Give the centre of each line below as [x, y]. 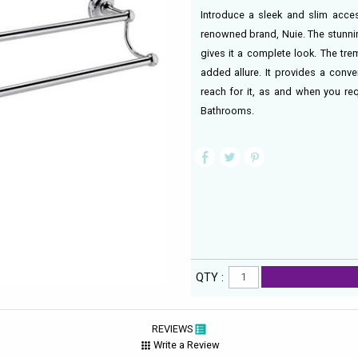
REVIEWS [173, 328]
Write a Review [186, 345]
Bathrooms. [227, 111]
